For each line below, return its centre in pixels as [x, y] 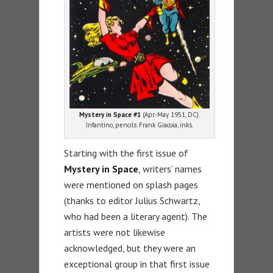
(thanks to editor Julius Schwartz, [132, 200]
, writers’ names [170, 168]
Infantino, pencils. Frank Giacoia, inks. [140, 125]
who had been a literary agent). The [136, 216]
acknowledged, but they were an [130, 248]
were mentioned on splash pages [131, 184]
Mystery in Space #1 [110, 114]
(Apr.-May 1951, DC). [171, 114]
